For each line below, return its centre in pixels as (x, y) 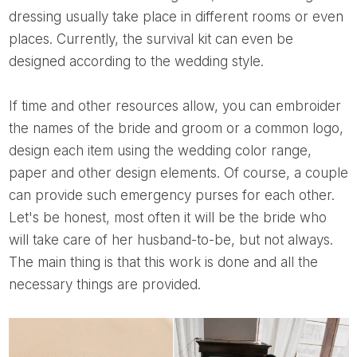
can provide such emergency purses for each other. (171, 195)
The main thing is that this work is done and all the (163, 262)
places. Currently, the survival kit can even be (151, 39)
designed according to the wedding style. (136, 61)
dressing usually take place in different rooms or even (176, 16)
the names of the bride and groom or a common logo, (176, 128)
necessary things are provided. (104, 284)
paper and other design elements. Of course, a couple (178, 173)
